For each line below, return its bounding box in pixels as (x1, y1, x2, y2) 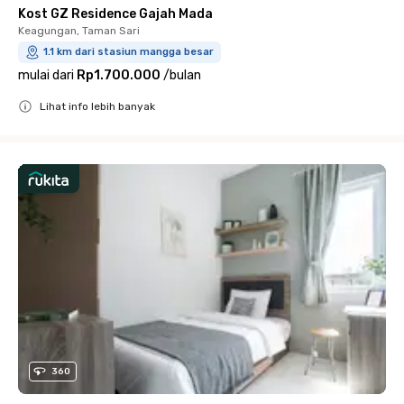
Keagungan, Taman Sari (18, 24, 140, 37)
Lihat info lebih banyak (40, 100, 155, 113)
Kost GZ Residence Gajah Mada (18, 6, 213, 22)
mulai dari (18, 68, 74, 83)
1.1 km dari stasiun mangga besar (43, 46, 214, 58)
